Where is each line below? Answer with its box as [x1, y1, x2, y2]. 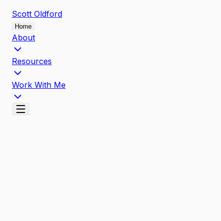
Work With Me [12, 80, 66, 90]
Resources [12, 56, 52, 66]
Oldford [34, 9, 62, 19]
